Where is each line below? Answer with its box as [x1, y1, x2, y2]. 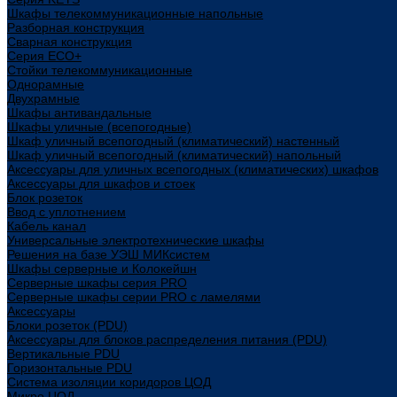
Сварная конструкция [7, 35, 132, 49]
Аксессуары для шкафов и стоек [7, 176, 195, 191]
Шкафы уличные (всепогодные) [7, 120, 191, 134]
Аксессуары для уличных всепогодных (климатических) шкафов [7, 162, 378, 176]
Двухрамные [7, 91, 80, 105]
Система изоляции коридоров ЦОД [7, 375, 211, 389]
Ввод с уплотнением [7, 205, 126, 219]
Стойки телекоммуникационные [7, 63, 192, 77]
